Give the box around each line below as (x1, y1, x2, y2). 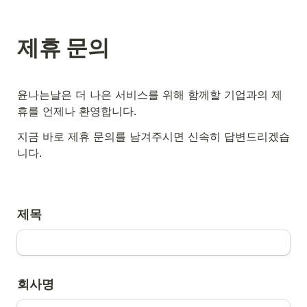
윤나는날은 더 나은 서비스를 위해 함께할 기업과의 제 (17, 88, 282, 101)
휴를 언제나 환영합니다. (17, 104, 136, 118)
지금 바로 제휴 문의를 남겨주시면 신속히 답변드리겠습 (17, 130, 290, 143)
